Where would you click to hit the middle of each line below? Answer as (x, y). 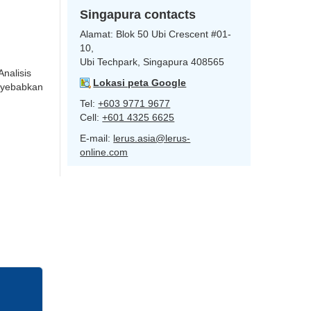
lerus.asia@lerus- (152, 138)
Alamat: (98, 34)
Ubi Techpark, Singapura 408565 (152, 62)
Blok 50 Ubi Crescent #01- (174, 34)
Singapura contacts (138, 15)
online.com (104, 152)
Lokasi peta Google (140, 83)
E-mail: (97, 138)
